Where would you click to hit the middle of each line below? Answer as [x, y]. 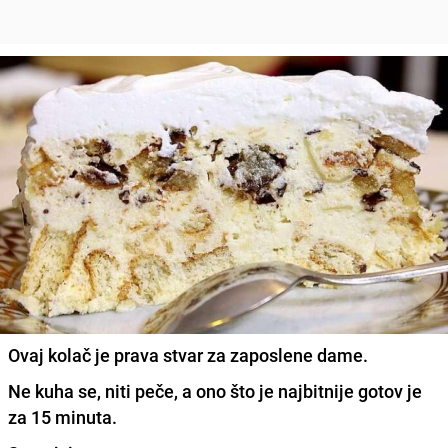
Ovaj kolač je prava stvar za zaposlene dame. [188, 354]
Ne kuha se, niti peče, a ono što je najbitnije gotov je [215, 390]
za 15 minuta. [64, 416]
